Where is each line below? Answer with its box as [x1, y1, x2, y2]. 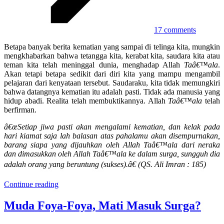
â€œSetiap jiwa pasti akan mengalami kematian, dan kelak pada [4, 122, 220, 131]
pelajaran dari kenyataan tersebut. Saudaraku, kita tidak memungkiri [4, 78, 220, 87]
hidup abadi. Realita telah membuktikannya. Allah [4, 96, 168, 105]
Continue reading [4, 179, 58, 188]
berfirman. [4, 105, 36, 114]
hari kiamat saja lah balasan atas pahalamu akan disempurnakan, [4, 131, 220, 140]
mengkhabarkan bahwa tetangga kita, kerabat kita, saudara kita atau [4, 51, 220, 60]
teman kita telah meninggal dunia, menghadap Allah [4, 60, 184, 69]
